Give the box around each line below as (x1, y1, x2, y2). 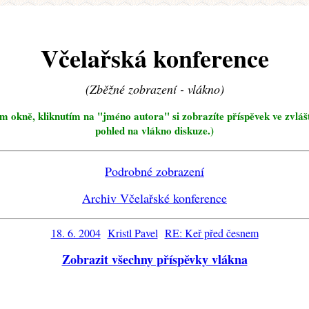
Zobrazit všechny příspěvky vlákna (61, 250, 248, 269)
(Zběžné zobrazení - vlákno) (85, 81, 224, 98)
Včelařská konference (40, 40, 269, 77)
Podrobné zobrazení (105, 163, 204, 180)
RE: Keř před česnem (164, 226, 259, 241)
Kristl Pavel (107, 226, 158, 241)
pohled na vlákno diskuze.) (95, 123, 214, 139)
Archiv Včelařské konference (82, 190, 227, 207)
